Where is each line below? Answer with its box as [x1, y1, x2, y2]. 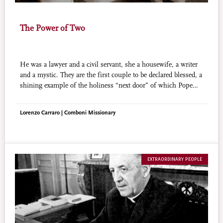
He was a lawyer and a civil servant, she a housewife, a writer [20, 61, 198, 69]
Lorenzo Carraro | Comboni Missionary [20, 110, 115, 116]
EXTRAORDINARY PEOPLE [147, 156, 202, 162]
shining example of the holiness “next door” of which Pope [20, 82, 193, 90]
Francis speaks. [20, 92, 65, 100]
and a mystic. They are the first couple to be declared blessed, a [20, 71, 202, 79]
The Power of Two [20, 23, 85, 33]
